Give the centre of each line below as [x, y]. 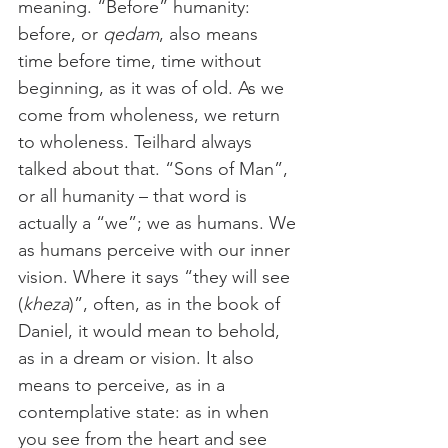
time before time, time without [142, 60]
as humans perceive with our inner [156, 249]
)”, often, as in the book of [177, 303]
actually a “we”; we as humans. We [159, 222]
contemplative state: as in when [146, 411]
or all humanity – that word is [135, 195]
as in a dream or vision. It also [138, 357]
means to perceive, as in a [124, 384]
